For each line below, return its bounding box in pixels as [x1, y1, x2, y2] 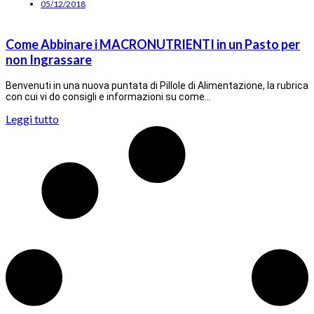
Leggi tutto [6, 111, 59, 125]
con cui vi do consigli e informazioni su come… [6, 90, 211, 102]
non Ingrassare [6, 51, 92, 67]
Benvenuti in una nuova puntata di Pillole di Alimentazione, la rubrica [6, 79, 308, 91]
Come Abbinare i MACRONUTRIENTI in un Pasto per [6, 36, 300, 52]
